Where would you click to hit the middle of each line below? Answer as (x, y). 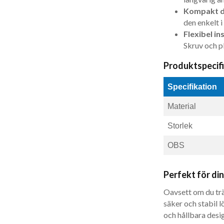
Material (181, 106)
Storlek (180, 126)
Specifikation (192, 87)
